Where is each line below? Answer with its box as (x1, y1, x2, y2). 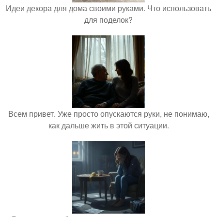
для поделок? (84, 14, 133, 26)
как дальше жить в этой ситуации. (48, 120, 169, 131)
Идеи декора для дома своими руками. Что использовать (6, 2, 211, 14)
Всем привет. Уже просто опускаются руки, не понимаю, (8, 108, 209, 120)
